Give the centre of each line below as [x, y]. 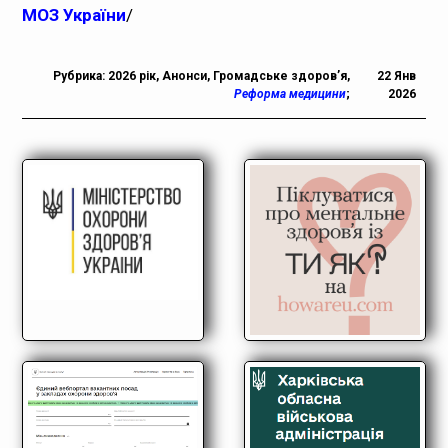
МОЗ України [74, 15]
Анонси [185, 76]
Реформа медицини [290, 94]
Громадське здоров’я [280, 76]
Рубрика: [81, 76]
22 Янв [396, 76]
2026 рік [132, 76]
